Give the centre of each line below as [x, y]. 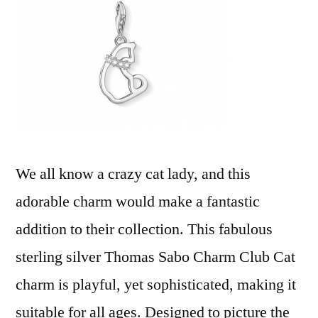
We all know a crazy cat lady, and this [133, 174]
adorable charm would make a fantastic [138, 202]
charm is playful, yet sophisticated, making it [156, 285]
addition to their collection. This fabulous [144, 229]
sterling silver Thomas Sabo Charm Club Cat [155, 257]
